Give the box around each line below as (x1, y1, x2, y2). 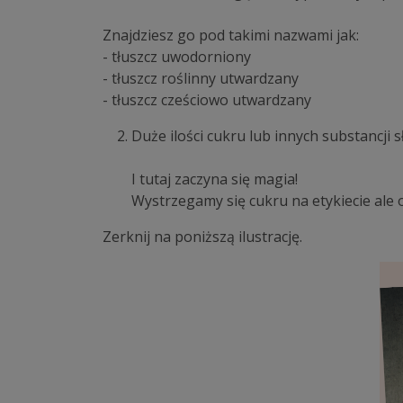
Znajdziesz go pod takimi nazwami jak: (103, 25, 359, 46)
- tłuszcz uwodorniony (103, 47, 251, 67)
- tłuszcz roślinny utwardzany (103, 68, 299, 89)
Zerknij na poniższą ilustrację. (103, 227, 302, 247)
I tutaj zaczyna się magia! (131, 169, 298, 190)
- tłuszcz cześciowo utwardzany (103, 90, 311, 111)
